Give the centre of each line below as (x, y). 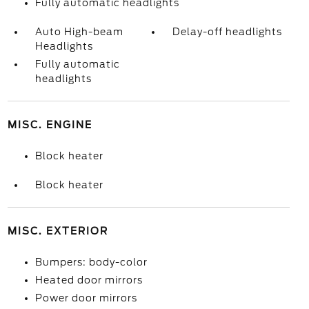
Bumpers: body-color (91, 262)
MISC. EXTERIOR (58, 231)
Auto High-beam (79, 32)
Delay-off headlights (228, 32)
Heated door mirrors (89, 280)
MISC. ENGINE (50, 125)
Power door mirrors (86, 298)
